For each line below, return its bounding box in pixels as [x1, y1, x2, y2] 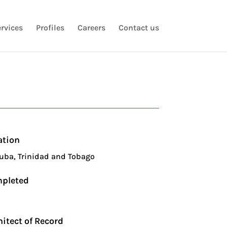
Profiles [35, 23, 64, 32]
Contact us [118, 23, 159, 32]
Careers [77, 23, 105, 32]
